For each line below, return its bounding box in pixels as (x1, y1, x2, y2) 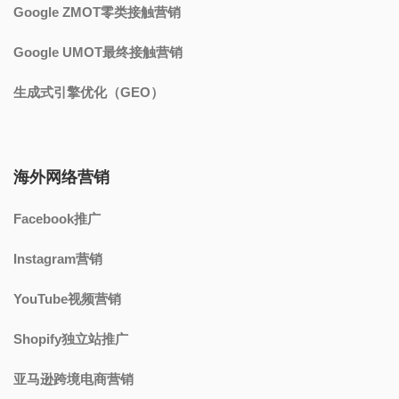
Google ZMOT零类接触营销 (13, 4, 181, 20)
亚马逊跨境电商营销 (13, 370, 134, 387)
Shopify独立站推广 (13, 330, 128, 346)
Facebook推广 (13, 210, 101, 226)
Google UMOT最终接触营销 (13, 44, 183, 60)
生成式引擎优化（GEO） (13, 84, 164, 100)
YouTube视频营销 (13, 290, 121, 306)
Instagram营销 (13, 250, 102, 266)
